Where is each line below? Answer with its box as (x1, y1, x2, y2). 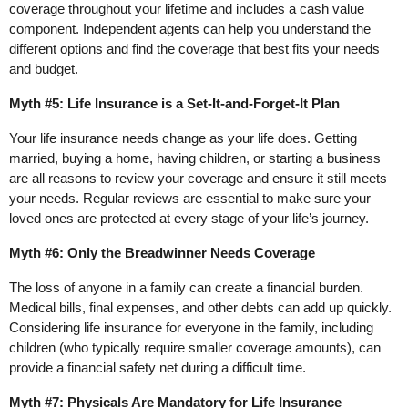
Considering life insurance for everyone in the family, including (9, 320, 373, 336)
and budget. (9, 61, 78, 77)
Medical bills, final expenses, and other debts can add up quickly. (9, 300, 392, 316)
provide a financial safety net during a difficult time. (9, 360, 306, 376)
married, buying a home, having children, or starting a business (9, 150, 381, 167)
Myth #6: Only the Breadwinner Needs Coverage (9, 245, 315, 261)
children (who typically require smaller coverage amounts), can (9, 340, 381, 356)
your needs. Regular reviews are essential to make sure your (9, 190, 371, 207)
